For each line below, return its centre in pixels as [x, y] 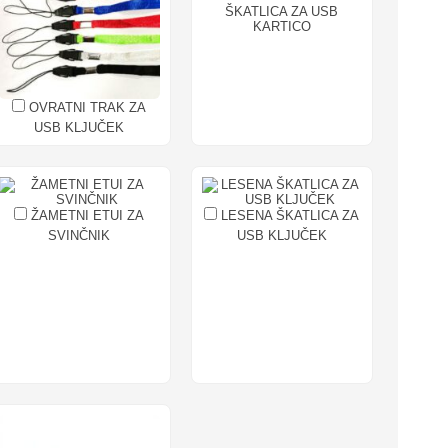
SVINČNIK [79, 235]
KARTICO [281, 27]
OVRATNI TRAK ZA [86, 107]
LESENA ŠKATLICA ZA [288, 215]
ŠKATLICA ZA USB [282, 12]
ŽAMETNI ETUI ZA [86, 215]
